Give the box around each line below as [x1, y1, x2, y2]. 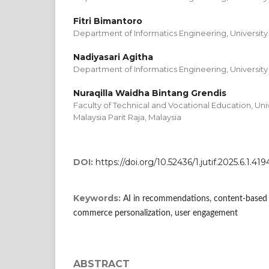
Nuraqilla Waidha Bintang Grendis [73, 87, 226, 98]
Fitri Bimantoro [73, 15, 142, 26]
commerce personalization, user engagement [73, 208, 238, 217]
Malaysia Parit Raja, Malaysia [73, 112, 181, 122]
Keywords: [73, 192, 123, 204]
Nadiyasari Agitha [73, 51, 153, 62]
